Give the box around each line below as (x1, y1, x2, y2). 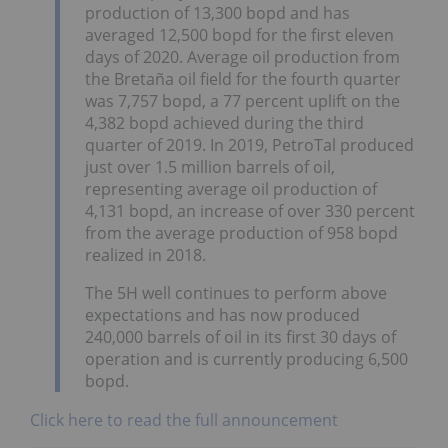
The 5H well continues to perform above (85, 281, 387, 304)
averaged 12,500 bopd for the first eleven (85, 23, 394, 46)
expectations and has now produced (85, 303, 360, 326)
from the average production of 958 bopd (85, 221, 398, 244)
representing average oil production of (85, 177, 377, 200)
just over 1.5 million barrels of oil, (85, 155, 335, 178)
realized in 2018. (85, 243, 206, 266)
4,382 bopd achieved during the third (85, 111, 364, 134)
